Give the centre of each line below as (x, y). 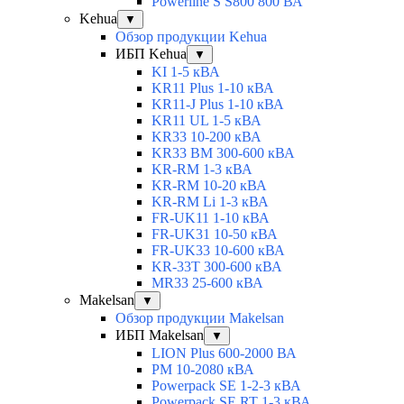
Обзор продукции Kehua (191, 37)
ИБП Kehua (151, 54)
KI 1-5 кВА (186, 72)
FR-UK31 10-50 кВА (215, 234)
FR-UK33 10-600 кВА (218, 251)
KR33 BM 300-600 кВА (223, 153)
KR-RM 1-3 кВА (202, 170)
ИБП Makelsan (160, 335)
